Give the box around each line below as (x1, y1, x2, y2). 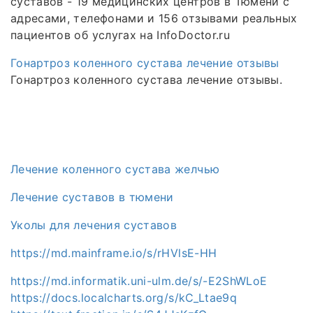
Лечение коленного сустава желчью (10, 161, 220, 176)
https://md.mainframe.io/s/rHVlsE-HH (10, 245, 217, 260)
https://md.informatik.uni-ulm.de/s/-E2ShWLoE (10, 273, 268, 288)
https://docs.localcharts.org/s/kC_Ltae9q (10, 290, 237, 305)
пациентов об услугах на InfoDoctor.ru (10, 27, 230, 42)
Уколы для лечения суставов (10, 217, 177, 232)
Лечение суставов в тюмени (10, 189, 174, 204)
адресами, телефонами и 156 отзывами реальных (10, 10, 298, 25)
